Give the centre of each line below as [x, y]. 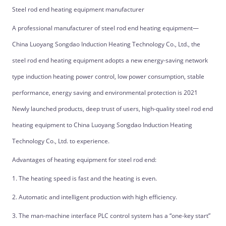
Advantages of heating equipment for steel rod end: [84, 160]
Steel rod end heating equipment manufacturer [78, 9]
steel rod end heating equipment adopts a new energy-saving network [110, 60]
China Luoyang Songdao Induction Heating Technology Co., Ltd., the [106, 44]
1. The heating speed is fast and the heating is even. [84, 178]
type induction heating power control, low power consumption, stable [108, 76]
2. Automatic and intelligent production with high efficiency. [94, 197]
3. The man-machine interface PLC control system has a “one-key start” [111, 216]
